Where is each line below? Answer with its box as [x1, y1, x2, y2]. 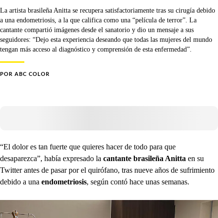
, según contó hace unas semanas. [87, 178, 189, 186]
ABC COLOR [15, 72, 50, 77]
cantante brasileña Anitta [103, 154, 188, 163]
